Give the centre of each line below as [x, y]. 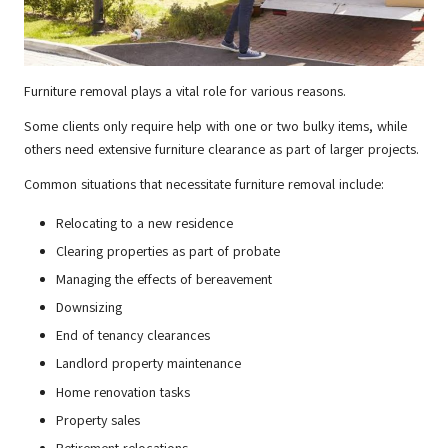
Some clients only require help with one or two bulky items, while [215, 126]
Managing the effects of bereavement [164, 280]
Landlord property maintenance [148, 364]
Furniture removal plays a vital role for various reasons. [185, 91]
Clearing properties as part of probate [168, 251]
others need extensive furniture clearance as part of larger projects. [221, 149]
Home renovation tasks [123, 392]
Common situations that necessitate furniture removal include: [204, 184]
